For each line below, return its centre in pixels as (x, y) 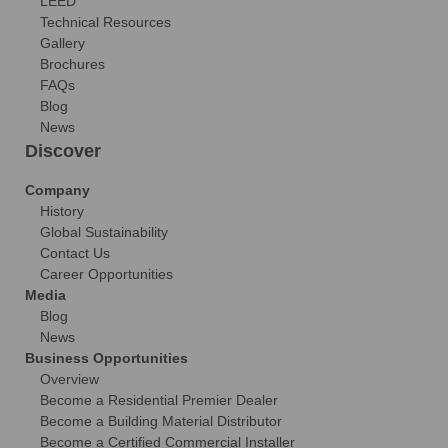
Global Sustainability (104, 232)
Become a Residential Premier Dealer (159, 400)
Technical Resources (105, 22)
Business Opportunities (106, 358)
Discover (63, 151)
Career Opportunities (106, 274)
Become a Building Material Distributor (161, 421)
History (62, 211)
